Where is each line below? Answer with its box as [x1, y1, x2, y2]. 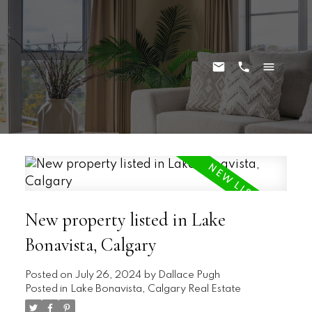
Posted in [24, 283, 68, 294]
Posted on [24, 270, 75, 280]
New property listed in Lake [24, 208, 226, 231]
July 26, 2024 [74, 270, 141, 280]
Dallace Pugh [157, 270, 220, 280]
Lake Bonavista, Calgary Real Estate [70, 283, 241, 294]
